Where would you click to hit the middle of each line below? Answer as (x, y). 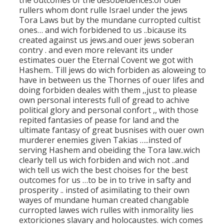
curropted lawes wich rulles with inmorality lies (106, 210)
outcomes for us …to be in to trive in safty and (105, 180)
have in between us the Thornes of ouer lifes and (111, 80)
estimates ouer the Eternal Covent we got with (106, 60)
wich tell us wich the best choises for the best (103, 170)
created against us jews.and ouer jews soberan (106, 40)
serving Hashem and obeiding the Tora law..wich (109, 150)
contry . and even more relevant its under (96, 50)
